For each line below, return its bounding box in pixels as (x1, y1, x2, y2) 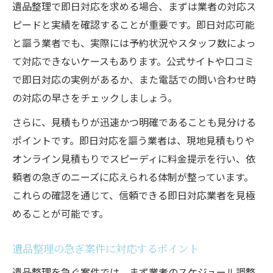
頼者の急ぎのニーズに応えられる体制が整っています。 (12, 169, 253, 184)
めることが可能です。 (12, 205, 108, 221)
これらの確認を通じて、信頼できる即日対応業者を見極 (12, 187, 255, 202)
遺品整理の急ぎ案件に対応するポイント (12, 240, 199, 256)
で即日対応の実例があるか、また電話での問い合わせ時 (12, 71, 256, 87)
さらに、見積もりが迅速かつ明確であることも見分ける (12, 114, 256, 129)
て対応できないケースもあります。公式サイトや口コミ (12, 53, 254, 68)
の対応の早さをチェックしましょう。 (12, 90, 177, 105)
